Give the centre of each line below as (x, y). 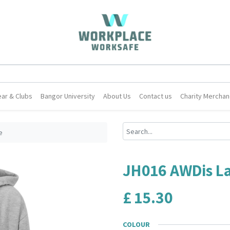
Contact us (156, 96)
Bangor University (68, 96)
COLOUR (136, 224)
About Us (117, 96)
